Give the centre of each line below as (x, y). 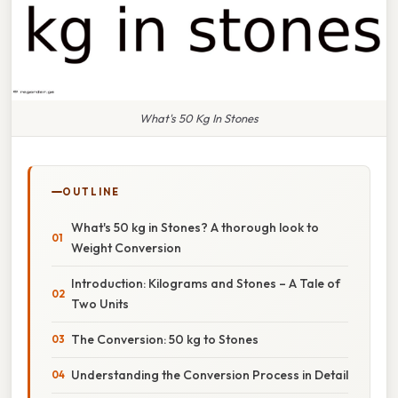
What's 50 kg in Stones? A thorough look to (195, 227)
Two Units (100, 303)
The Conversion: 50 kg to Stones (165, 339)
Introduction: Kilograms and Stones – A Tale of (206, 283)
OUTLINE (91, 191)
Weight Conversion (126, 247)
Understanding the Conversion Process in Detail (210, 374)
